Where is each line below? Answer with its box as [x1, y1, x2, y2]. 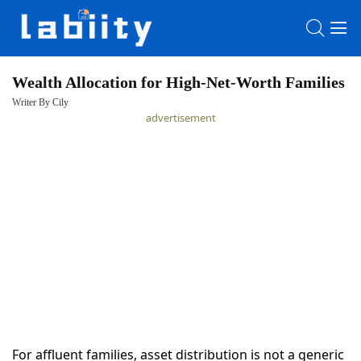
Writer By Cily [12, 97, 68, 108]
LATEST [32, 144, 109, 172]
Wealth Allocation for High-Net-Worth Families [12, 73, 345, 91]
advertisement [145, 110, 216, 125]
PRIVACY [32, 209, 123, 236]
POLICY [32, 233, 111, 260]
